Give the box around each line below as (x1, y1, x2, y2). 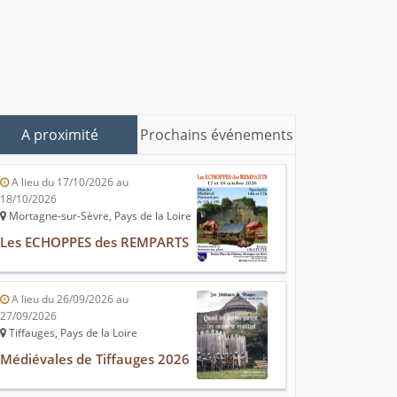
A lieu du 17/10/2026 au (9, 175, 128, 191)
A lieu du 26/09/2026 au (9, 292, 128, 307)
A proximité (20, 125, 98, 145)
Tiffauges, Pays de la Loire (6, 325, 137, 341)
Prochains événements (140, 125, 293, 145)
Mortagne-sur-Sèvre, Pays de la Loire (6, 208, 191, 224)
